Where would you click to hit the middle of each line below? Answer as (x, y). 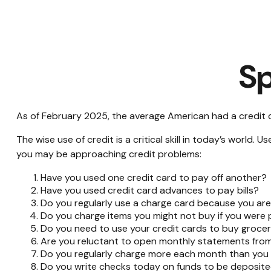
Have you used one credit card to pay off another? (153, 177)
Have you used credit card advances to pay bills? (149, 190)
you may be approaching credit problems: (109, 154)
